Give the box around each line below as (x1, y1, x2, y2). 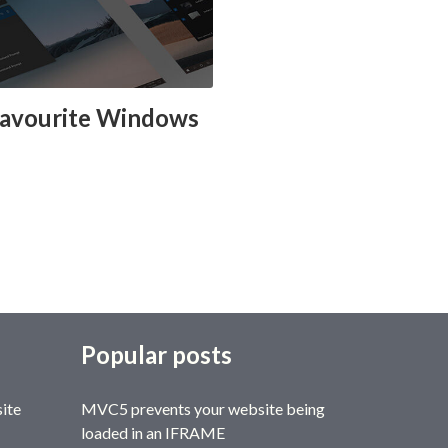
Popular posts (80, 339, 232, 369)
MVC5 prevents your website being (80, 398, 325, 418)
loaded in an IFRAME (80, 422, 225, 442)
